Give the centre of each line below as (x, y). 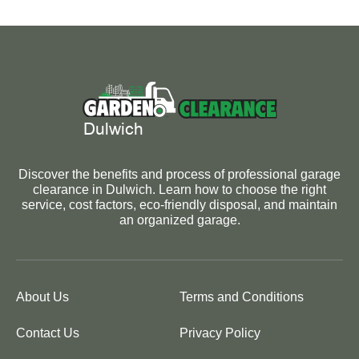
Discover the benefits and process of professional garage (179, 175)
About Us (42, 297)
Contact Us (48, 333)
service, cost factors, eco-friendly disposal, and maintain (179, 205)
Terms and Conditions (242, 297)
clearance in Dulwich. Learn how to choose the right (179, 190)
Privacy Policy (220, 333)
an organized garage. (179, 220)
